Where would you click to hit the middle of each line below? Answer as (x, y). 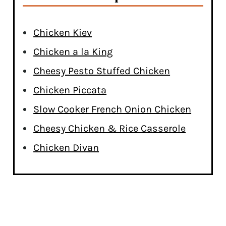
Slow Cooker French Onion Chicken (112, 109)
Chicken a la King (73, 51)
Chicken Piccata (70, 90)
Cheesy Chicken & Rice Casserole (110, 128)
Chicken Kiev (63, 32)
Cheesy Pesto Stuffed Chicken (102, 71)
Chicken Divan (66, 147)
